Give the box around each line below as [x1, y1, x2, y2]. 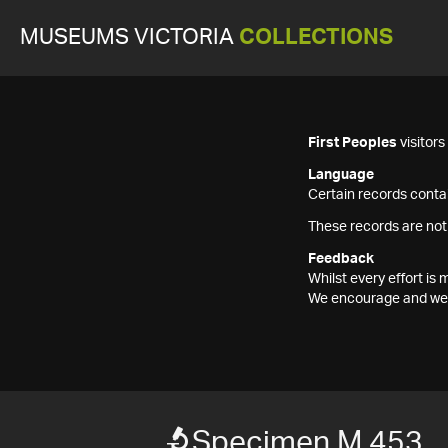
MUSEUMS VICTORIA [20, 27, 239, 48]
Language [308, 168, 374, 182]
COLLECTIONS [239, 27, 393, 48]
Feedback [308, 252, 374, 266]
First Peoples [308, 136, 397, 150]
